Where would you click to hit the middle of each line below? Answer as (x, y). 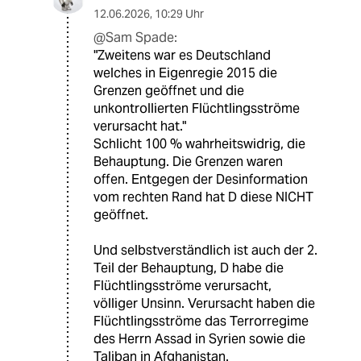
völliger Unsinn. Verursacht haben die (204, 303)
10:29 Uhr (179, 13)
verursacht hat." (140, 126)
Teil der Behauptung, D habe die (189, 268)
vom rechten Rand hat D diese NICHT (203, 197)
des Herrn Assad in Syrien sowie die (199, 338)
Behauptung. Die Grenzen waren (188, 161)
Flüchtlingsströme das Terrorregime (201, 321)
